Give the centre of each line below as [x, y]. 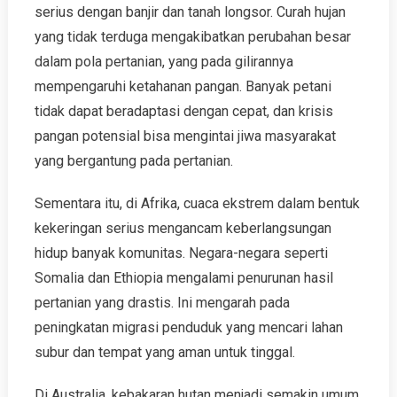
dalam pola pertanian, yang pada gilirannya [163, 62]
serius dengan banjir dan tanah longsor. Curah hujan [190, 12]
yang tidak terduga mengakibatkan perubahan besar [192, 37]
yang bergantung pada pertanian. [133, 161]
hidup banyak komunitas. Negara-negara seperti [181, 253]
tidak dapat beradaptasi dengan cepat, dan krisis [183, 111]
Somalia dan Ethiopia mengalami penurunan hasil [183, 278]
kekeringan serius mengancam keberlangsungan [183, 228]
